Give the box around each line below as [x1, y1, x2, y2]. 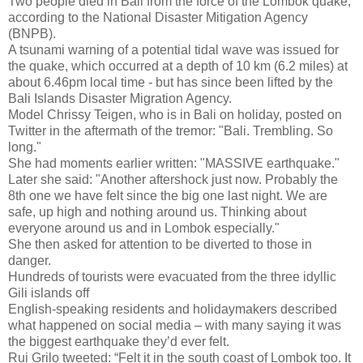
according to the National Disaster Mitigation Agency [8, 11, 308, 25]
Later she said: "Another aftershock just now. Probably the [8, 173, 338, 187]
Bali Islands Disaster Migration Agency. [8, 92, 232, 106]
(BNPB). [8, 27, 56, 41]
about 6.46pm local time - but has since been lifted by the [8, 75, 333, 90]
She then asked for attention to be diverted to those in [8, 237, 312, 252]
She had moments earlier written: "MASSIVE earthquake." [8, 156, 340, 171]
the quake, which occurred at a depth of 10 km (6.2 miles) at [8, 59, 348, 74]
